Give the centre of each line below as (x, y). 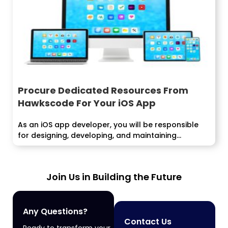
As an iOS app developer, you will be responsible (108, 124)
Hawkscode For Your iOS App (87, 103)
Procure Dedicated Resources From (103, 90)
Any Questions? (55, 212)
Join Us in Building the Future (114, 177)
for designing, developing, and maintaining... (99, 135)
